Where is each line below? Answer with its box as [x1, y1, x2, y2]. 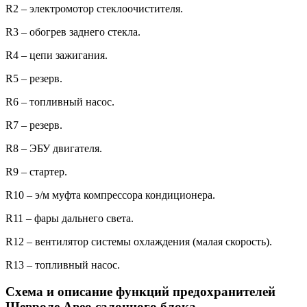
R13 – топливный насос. [5, 259, 120, 271]
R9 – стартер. [5, 166, 67, 178]
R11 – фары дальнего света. [5, 212, 134, 225]
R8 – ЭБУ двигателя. [5, 143, 102, 155]
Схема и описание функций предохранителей [5, 284, 275, 299]
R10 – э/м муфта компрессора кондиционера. [5, 189, 215, 201]
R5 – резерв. [5, 73, 62, 85]
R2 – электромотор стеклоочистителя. [5, 3, 183, 15]
